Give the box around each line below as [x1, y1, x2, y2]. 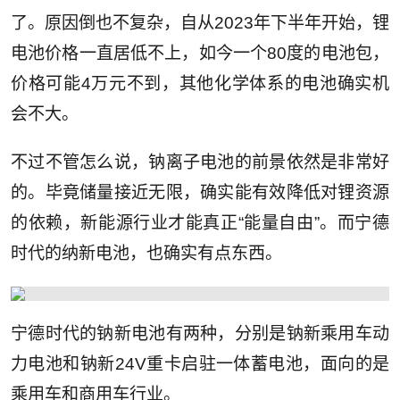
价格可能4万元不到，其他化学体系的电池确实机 [10, 74, 390, 94]
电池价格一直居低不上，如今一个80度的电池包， [10, 44, 390, 63]
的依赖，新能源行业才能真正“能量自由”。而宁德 [10, 213, 390, 233]
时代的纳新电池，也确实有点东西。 [10, 244, 282, 263]
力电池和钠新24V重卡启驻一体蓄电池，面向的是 [10, 354, 390, 374]
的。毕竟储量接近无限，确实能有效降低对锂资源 [10, 183, 390, 203]
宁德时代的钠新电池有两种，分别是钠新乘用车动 [10, 324, 390, 344]
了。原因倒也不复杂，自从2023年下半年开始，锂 [10, 13, 390, 33]
